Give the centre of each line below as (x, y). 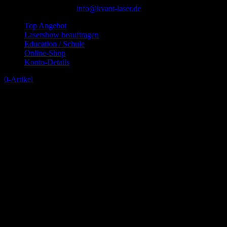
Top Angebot (45, 26)
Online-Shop (45, 53)
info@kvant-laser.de (109, 8)
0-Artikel (18, 79)
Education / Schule (54, 44)
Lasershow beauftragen (62, 35)
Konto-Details (47, 62)
